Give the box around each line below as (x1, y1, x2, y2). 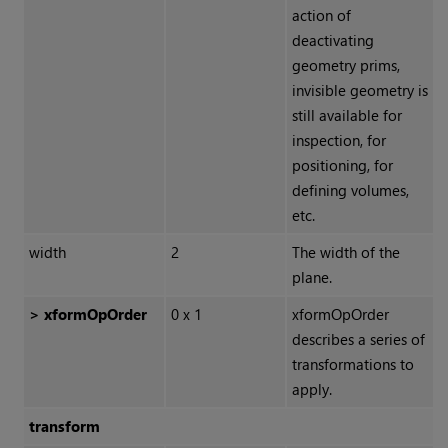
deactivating (291, 30, 374, 51)
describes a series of (291, 329, 425, 350)
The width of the (291, 242, 400, 263)
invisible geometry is (291, 80, 428, 101)
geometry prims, (291, 55, 400, 76)
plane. (291, 267, 332, 288)
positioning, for (291, 155, 393, 176)
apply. (291, 379, 332, 400)
